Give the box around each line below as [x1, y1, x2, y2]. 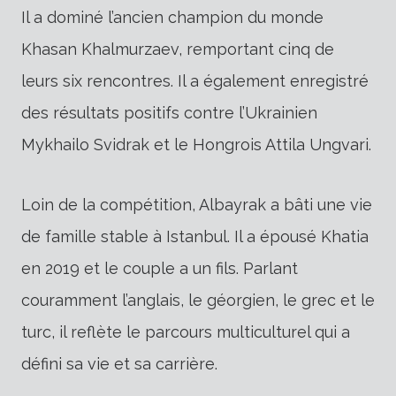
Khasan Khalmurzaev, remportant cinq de [21, 39, 334, 58]
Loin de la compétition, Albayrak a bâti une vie [21, 194, 372, 214]
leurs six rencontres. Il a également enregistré [21, 71, 369, 90]
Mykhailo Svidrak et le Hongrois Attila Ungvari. [21, 134, 371, 154]
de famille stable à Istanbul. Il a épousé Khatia [21, 226, 369, 246]
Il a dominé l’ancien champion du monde [21, 7, 324, 27]
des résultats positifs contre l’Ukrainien [21, 103, 317, 122]
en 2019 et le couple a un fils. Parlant [21, 258, 298, 278]
